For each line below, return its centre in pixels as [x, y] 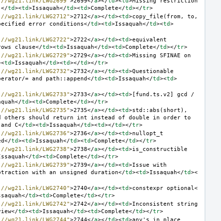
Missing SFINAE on [162, 55]
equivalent [149, 39]
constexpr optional [163, 188]
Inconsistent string [165, 204]
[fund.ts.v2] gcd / [163, 94]
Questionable [153, 71]
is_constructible [160, 149]
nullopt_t [148, 133]
